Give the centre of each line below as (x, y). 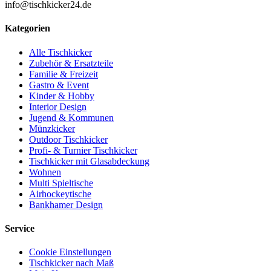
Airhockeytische (60, 194)
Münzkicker (52, 128)
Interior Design (58, 106)
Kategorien (28, 28)
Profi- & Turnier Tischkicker (83, 150)
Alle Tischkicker (60, 52)
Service (20, 228)
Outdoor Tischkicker (68, 139)
